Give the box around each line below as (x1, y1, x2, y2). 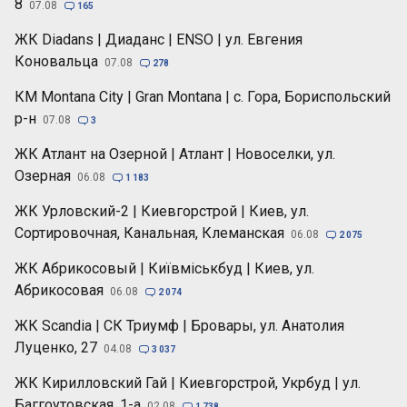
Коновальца (15, 53, 98, 71)
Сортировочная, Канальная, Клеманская (15, 224, 284, 243)
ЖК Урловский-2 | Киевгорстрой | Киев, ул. (15, 203, 309, 221)
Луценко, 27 (15, 339, 97, 357)
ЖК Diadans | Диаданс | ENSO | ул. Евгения (15, 31, 303, 49)
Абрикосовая (15, 282, 104, 300)
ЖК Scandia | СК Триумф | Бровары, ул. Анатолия (15, 317, 344, 335)
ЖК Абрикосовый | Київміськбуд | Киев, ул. (15, 260, 314, 278)
